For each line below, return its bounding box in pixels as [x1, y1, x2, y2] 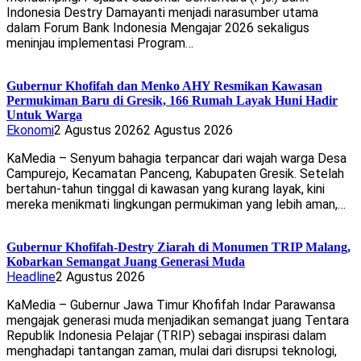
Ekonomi [6, 122, 54, 139]
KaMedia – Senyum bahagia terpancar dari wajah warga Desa [6, 151, 346, 167]
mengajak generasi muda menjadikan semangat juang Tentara [6, 313, 349, 329]
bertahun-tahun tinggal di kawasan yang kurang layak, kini [6, 181, 325, 197]
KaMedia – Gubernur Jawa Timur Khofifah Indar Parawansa [6, 297, 335, 313]
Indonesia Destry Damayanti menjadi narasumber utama [6, 5, 318, 21]
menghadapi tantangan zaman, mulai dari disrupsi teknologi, [6, 343, 337, 359]
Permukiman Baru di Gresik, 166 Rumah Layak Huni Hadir [6, 93, 338, 108]
